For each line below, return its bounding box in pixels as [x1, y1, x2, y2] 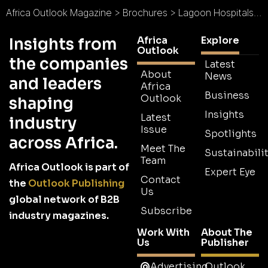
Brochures [123, 7, 167, 19]
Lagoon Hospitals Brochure [178, 7, 254, 19]
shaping [9, 94, 74, 114]
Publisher [201, 236, 249, 249]
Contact [141, 173, 181, 187]
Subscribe [141, 205, 192, 218]
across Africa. [9, 133, 118, 154]
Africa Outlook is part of [9, 161, 129, 174]
